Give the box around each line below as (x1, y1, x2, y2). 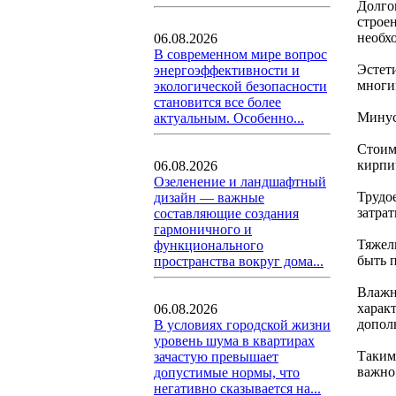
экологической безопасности (154, 79, 327, 94)
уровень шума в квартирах (154, 333, 315, 348)
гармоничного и (154, 222, 252, 237)
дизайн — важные (154, 190, 264, 205)
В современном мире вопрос (154, 47, 327, 62)
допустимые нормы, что (154, 365, 300, 380)
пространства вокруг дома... (154, 254, 324, 269)
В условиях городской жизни (154, 317, 331, 332)
